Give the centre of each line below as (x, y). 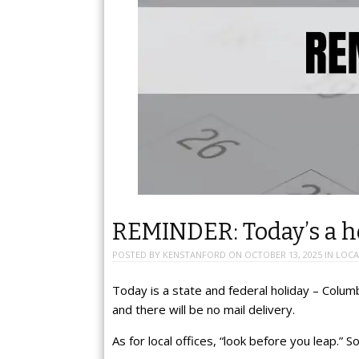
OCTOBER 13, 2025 (283, 255)
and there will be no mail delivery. (204, 309)
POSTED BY (137, 255)
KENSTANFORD (194, 255)
